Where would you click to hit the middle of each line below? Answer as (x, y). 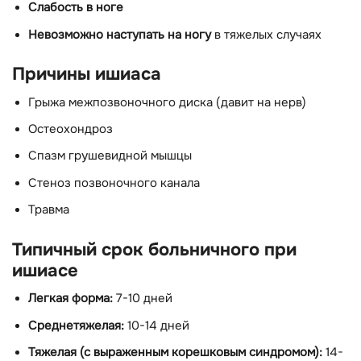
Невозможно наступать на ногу (120, 35)
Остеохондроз (71, 129)
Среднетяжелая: (76, 326)
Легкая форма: (71, 299)
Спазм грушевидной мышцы (110, 156)
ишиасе (45, 271)
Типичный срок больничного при (154, 250)
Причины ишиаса (87, 74)
